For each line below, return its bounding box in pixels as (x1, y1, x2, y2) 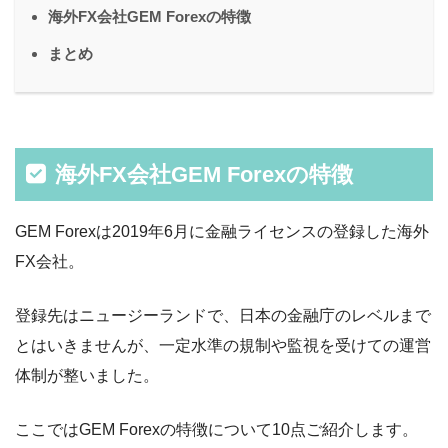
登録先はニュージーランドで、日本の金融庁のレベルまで (15, 306, 431, 324)
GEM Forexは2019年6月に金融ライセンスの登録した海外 (15, 222, 429, 240)
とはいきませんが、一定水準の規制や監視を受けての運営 (15, 336, 431, 354)
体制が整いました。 (15, 366, 159, 384)
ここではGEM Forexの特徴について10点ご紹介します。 (15, 420, 418, 438)
